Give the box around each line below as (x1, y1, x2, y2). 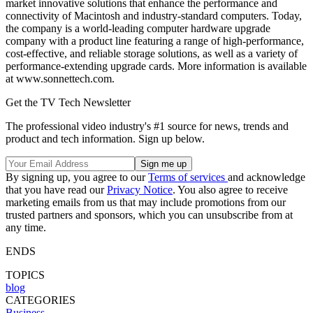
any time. (6, 221, 46, 233)
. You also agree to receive (173, 183, 288, 196)
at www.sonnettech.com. (6, 72, 115, 85)
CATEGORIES (6, 293, 75, 306)
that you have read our (6, 183, 107, 196)
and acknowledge (228, 170, 305, 183)
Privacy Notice (107, 183, 173, 196)
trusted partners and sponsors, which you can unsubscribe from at (6, 208, 293, 221)
